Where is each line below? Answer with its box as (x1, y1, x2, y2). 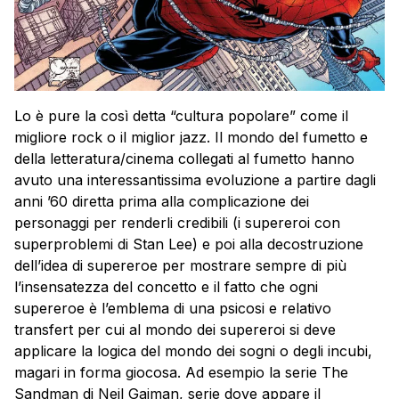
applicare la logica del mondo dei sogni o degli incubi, (14, 342, 372, 361)
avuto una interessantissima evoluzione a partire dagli (14, 171, 376, 190)
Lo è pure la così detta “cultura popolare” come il (14, 107, 348, 126)
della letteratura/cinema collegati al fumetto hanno (14, 150, 354, 168)
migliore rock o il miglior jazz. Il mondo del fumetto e (14, 128, 368, 147)
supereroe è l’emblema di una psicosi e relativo (14, 299, 331, 318)
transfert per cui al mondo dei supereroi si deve (14, 321, 336, 339)
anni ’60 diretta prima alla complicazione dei (14, 192, 309, 211)
